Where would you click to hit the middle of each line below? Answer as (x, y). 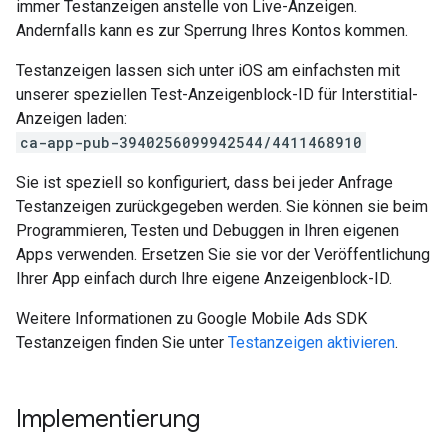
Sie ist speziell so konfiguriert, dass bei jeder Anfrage (204, 182)
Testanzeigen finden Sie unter (122, 342)
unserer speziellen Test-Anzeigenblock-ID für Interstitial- (217, 94)
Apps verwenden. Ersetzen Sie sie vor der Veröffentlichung (223, 254)
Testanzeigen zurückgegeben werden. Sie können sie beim (222, 206)
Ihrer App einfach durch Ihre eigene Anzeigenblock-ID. (204, 278)
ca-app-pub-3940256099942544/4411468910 (191, 142)
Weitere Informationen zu (106, 318)
